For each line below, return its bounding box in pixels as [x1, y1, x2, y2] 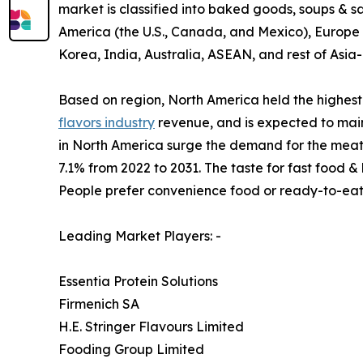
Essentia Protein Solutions [58, 272, 218, 289]
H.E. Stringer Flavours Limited [58, 318, 244, 335]
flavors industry [58, 113, 155, 130]
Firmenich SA [58, 295, 139, 312]
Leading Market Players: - [58, 227, 221, 244]
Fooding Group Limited [58, 340, 204, 357]
